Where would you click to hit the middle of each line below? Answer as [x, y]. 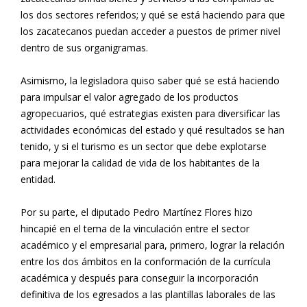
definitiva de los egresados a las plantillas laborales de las [148, 294]
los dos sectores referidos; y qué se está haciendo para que [153, 14]
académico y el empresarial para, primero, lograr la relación [152, 245]
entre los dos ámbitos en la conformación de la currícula [146, 261]
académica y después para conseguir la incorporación [139, 278]
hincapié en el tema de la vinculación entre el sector [135, 228]
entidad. [38, 179]
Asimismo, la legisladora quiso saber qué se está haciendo [150, 80]
